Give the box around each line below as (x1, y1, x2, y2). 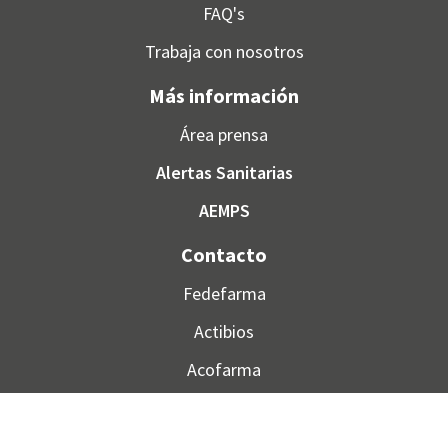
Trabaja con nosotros (144, 40, 304, 64)
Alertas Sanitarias (155, 161, 293, 185)
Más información (149, 83, 299, 109)
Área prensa (180, 123, 268, 147)
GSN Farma (182, 396, 266, 420)
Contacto (181, 242, 267, 268)
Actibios (194, 320, 254, 344)
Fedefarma (182, 282, 266, 306)
